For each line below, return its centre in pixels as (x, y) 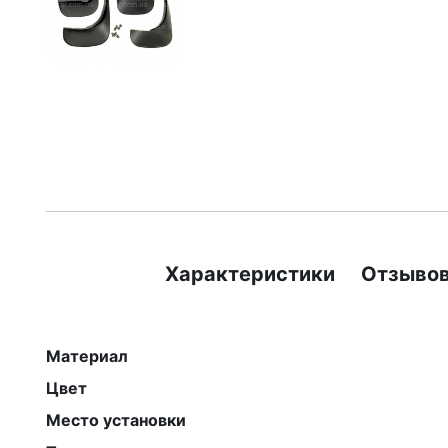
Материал (87, 356)
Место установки (116, 420)
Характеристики (250, 274)
